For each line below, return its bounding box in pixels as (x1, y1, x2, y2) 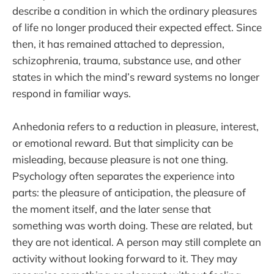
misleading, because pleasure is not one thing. (12, 153, 228, 166)
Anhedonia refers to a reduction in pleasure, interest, (12, 120, 259, 133)
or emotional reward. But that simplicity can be (12, 136, 233, 150)
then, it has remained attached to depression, (12, 37, 224, 51)
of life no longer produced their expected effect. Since (12, 21, 262, 34)
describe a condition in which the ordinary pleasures (12, 4, 257, 18)
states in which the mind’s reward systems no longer (12, 70, 259, 84)
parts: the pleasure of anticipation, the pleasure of (12, 186, 246, 199)
